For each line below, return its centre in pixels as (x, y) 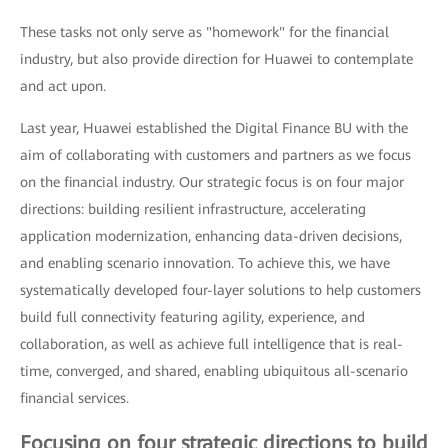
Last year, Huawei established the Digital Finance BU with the (214, 128)
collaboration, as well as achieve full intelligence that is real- (211, 344)
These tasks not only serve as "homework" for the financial (204, 32)
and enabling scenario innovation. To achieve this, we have (205, 263)
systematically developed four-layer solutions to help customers (220, 290)
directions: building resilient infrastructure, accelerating (193, 209)
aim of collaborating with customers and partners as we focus (215, 155)
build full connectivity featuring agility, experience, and (192, 317)
